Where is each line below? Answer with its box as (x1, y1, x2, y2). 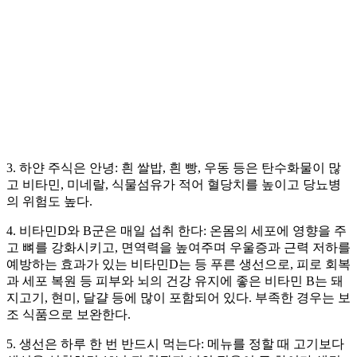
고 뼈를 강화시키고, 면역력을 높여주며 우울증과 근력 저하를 (6, 241, 351, 255)
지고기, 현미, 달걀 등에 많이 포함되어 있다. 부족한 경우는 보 (6, 291, 351, 305)
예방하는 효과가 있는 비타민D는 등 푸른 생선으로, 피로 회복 (6, 257, 351, 272)
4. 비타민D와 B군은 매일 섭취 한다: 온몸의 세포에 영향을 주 (6, 224, 347, 238)
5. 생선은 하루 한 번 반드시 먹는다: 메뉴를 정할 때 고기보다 (6, 337, 344, 351)
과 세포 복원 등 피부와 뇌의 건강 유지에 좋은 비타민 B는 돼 (6, 274, 343, 288)
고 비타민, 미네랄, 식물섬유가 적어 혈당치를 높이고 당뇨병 (6, 178, 341, 192)
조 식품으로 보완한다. (6, 308, 131, 322)
